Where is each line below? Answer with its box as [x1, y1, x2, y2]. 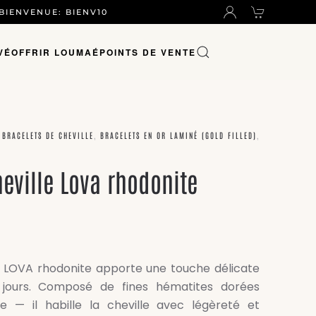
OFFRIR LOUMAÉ [11, 45, 99, 59]
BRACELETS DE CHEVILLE [2, 130, 94, 140]
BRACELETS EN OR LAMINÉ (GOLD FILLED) [100, 130, 257, 140]
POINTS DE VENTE [99, 45, 196, 59]
